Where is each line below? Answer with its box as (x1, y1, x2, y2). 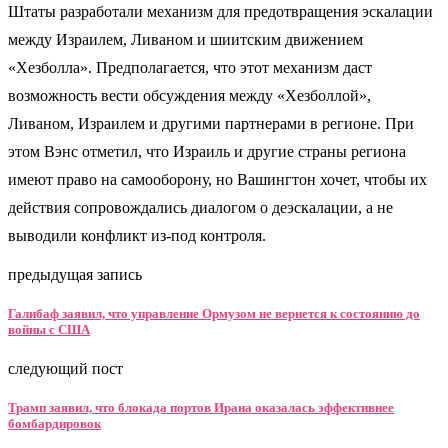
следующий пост (8, 360, 123, 378)
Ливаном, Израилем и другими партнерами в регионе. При (8, 114, 414, 132)
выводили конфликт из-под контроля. (8, 226, 266, 244)
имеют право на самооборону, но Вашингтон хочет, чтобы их (8, 170, 427, 188)
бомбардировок (8, 416, 101, 432)
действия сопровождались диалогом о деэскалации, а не (8, 198, 393, 216)
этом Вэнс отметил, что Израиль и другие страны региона (8, 142, 406, 160)
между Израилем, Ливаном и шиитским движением (8, 30, 363, 48)
